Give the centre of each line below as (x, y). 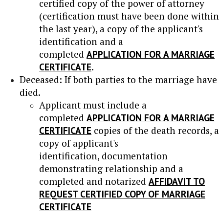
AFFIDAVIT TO (177, 181)
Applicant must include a (93, 105)
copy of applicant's (79, 143)
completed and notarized (94, 181)
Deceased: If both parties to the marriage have (118, 79)
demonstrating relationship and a (111, 168)
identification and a (81, 41)
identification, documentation (103, 155)
